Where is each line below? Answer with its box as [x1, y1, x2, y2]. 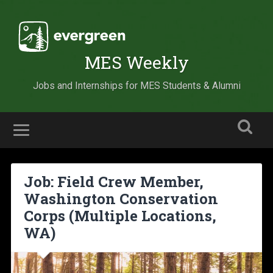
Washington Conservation [23, 189, 218, 209]
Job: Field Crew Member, [23, 172, 204, 192]
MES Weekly [84, 51, 189, 74]
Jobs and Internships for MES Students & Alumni [32, 80, 241, 91]
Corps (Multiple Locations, [23, 206, 216, 226]
